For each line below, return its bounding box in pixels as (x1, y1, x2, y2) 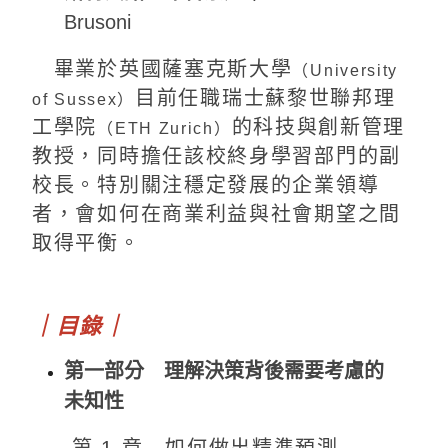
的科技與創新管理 (231, 115, 406, 138)
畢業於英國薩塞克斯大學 (32, 57, 293, 80)
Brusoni (64, 10, 131, 33)
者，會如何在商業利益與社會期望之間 (32, 202, 401, 225)
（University (292, 61, 399, 79)
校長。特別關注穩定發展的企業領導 (32, 173, 380, 196)
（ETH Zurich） (97, 119, 232, 137)
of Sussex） (32, 90, 135, 108)
